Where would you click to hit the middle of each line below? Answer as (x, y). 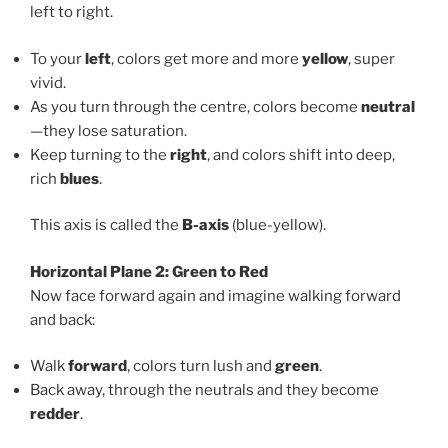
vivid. (48, 82)
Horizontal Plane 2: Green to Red (149, 271)
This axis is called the (106, 225)
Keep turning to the (100, 154)
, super (371, 58)
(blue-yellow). (277, 225)
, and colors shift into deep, (301, 154)
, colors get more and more (206, 58)
